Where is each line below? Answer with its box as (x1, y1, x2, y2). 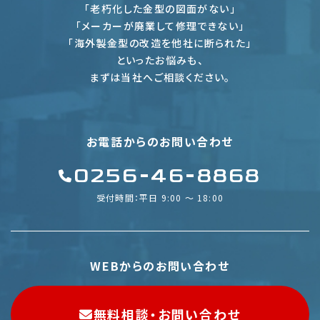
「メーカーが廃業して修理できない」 (75, 18, 245, 33)
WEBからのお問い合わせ (90, 256, 230, 274)
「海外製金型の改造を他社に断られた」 (68, 35, 252, 50)
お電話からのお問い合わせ (86, 132, 234, 150)
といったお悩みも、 (116, 52, 204, 67)
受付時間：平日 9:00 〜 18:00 (96, 191, 224, 204)
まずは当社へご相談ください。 (89, 69, 231, 84)
